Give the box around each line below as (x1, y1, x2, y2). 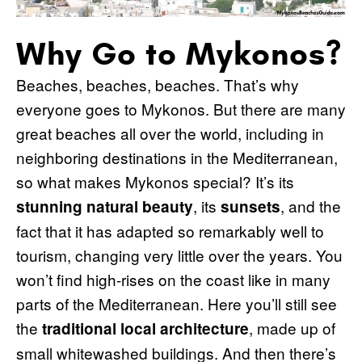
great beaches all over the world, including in (16, 121, 324, 144)
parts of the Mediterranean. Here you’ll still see (16, 292, 337, 314)
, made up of (249, 316, 335, 339)
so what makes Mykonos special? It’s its (16, 170, 294, 192)
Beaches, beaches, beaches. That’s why (16, 73, 299, 95)
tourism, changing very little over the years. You (16, 243, 343, 266)
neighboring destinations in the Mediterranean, (16, 145, 338, 168)
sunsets (221, 195, 280, 217)
